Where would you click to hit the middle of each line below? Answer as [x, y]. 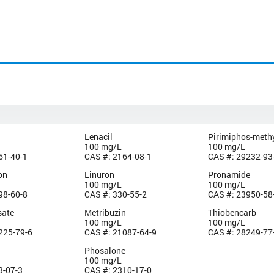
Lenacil [98, 136]
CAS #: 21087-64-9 [120, 232]
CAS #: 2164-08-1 [118, 156]
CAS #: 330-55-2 [115, 194]
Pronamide [229, 174]
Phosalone [105, 250]
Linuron [99, 174]
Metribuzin [105, 212]
